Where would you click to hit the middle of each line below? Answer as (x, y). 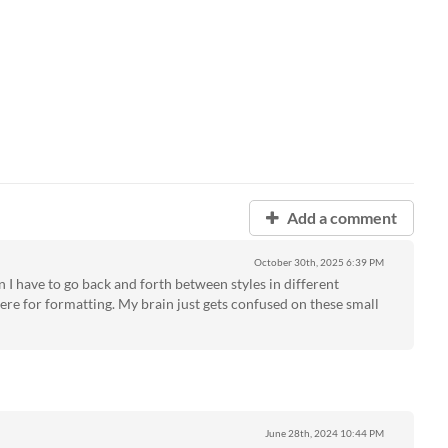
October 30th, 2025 (298, 262)
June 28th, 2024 (301, 433)
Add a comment (340, 218)
